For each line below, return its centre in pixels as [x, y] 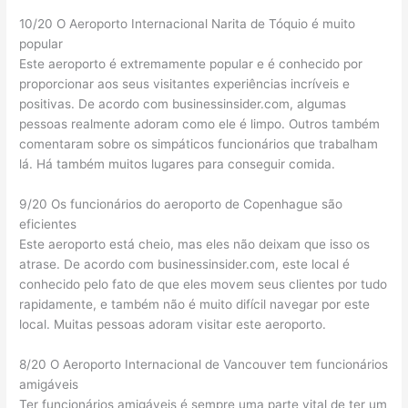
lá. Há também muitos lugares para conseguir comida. [178, 164]
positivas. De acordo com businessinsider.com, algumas [183, 104]
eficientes [48, 224]
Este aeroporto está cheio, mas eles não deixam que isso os [195, 244]
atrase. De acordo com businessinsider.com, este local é [185, 264]
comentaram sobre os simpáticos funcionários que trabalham [199, 144]
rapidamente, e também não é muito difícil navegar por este [195, 304]
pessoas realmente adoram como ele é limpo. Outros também [200, 124]
